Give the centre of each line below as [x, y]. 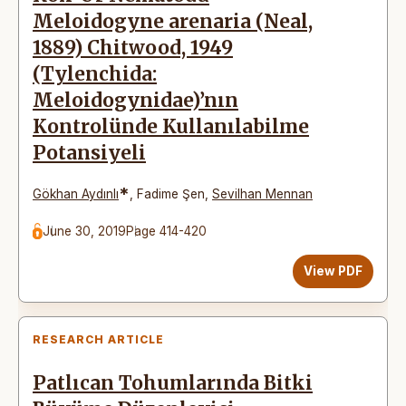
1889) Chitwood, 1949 [133, 48]
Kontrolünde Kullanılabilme [171, 126]
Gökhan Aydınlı [76, 193]
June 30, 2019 [85, 231]
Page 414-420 [167, 231]
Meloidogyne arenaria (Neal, [173, 21]
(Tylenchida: [95, 74]
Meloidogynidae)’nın [135, 100]
